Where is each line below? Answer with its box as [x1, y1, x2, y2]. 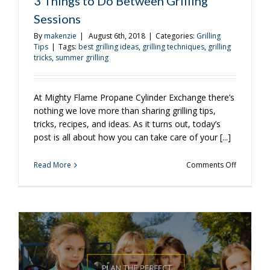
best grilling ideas [78, 42, 139, 52]
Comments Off [186, 160, 236, 170]
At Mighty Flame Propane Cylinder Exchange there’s [34, 92, 234, 103]
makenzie [44, 31, 77, 41]
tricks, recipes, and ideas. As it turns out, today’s [34, 118, 221, 130]
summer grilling [55, 52, 108, 63]
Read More [34, 160, 71, 170]
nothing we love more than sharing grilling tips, [34, 105, 216, 116]
